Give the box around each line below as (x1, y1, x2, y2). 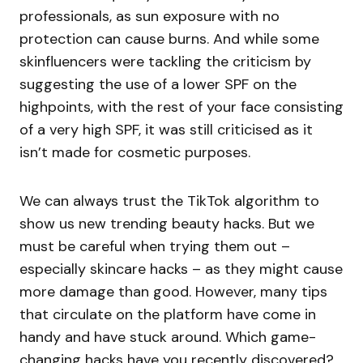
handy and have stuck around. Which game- (19, 327, 316, 348)
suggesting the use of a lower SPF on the (19, 75, 297, 95)
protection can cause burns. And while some (19, 29, 319, 49)
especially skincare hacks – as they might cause (19, 259, 343, 280)
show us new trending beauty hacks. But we (19, 214, 314, 234)
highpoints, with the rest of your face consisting (19, 97, 344, 117)
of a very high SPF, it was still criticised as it (19, 120, 313, 140)
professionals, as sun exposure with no (19, 6, 280, 27)
